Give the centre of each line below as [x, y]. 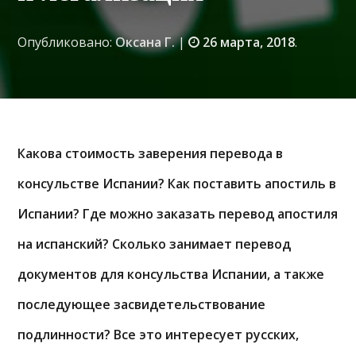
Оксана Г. [145, 42]
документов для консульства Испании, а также [171, 274]
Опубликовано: [67, 42]
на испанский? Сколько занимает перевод [155, 244]
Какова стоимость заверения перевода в [151, 153]
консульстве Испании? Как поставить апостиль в [177, 184]
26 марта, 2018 [249, 42]
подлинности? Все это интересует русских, [159, 335]
